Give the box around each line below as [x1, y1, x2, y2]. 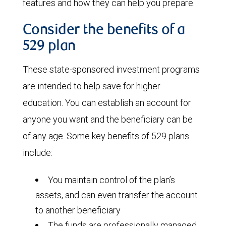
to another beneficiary [35, 204, 121, 216]
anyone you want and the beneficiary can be [23, 113, 193, 125]
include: [23, 146, 52, 158]
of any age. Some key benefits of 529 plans [23, 130, 189, 142]
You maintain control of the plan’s [48, 174, 175, 186]
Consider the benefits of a [23, 23, 185, 38]
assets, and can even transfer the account [35, 189, 198, 201]
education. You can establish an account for [23, 96, 191, 108]
